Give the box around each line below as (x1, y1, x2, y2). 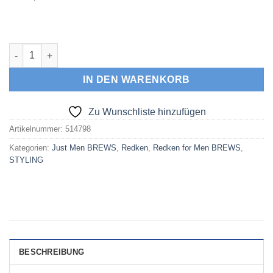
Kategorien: (9, 143, 52, 153)
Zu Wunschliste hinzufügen (88, 107, 206, 118)
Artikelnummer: (9, 124, 65, 134)
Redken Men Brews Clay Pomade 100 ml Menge (9, 44, 205, 55)
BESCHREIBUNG (19, 247, 85, 257)
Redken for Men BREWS (153, 143, 241, 153)
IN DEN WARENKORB (83, 74, 190, 85)
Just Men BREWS (52, 143, 116, 153)
